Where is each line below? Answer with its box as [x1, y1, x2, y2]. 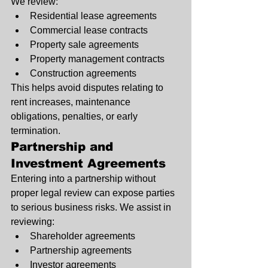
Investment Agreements [11, 157, 166, 170]
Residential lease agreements [30, 11, 157, 22]
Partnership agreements [30, 245, 132, 256]
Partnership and [11, 140, 117, 154]
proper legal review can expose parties [11, 188, 177, 199]
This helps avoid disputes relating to [11, 83, 166, 93]
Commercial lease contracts [30, 25, 148, 36]
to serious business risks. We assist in [11, 202, 173, 213]
